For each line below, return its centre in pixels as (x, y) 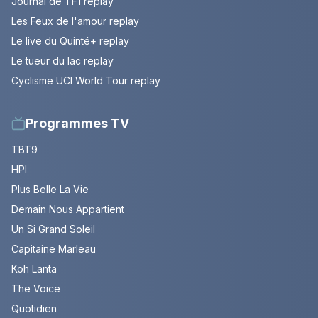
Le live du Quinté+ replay (70, 41)
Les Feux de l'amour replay (75, 21)
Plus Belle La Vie (50, 190)
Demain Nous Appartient (68, 209)
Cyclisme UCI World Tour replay (86, 81)
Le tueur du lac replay (62, 61)
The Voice (36, 289)
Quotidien (34, 309)
